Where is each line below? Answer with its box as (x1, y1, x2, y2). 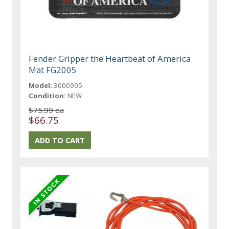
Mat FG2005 (29, 64, 77, 76)
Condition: (29, 91, 66, 101)
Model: (29, 81, 53, 90)
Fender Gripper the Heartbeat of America (29, 53, 191, 65)
